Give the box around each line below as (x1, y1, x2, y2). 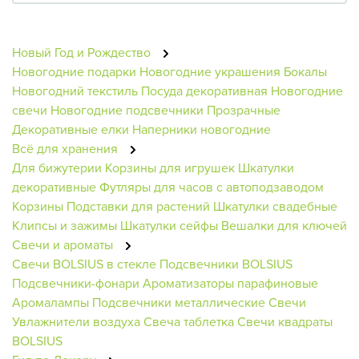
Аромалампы (12, 292, 89, 311)
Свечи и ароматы (12, 235, 116, 253)
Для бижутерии (12, 158, 105, 176)
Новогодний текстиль (12, 81, 138, 99)
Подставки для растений (67, 196, 210, 215)
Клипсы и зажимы (12, 216, 117, 234)
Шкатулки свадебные (213, 196, 337, 215)
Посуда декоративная (141, 81, 268, 99)
